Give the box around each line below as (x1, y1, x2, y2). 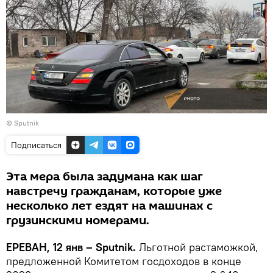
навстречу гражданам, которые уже (6, 182, 222, 200)
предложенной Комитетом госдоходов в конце (6, 253, 241, 268)
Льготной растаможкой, (136, 239, 258, 254)
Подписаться (11, 139, 62, 151)
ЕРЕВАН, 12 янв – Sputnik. (6, 239, 136, 254)
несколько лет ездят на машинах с (6, 197, 213, 214)
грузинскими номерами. (6, 211, 149, 229)
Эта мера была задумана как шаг (6, 168, 203, 185)
